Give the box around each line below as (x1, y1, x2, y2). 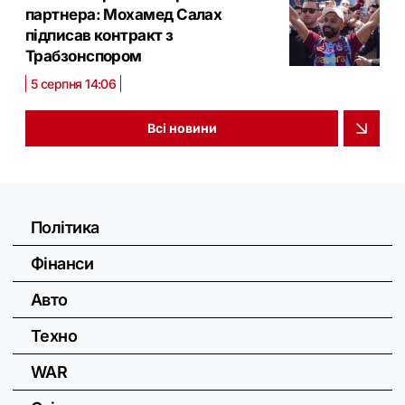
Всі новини (146, 120, 217, 137)
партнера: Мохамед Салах (25, 5, 222, 24)
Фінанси (31, 253, 94, 273)
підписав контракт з (25, 25, 174, 44)
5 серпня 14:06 (31, 75, 117, 91)
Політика (31, 217, 99, 237)
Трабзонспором (25, 46, 142, 65)
